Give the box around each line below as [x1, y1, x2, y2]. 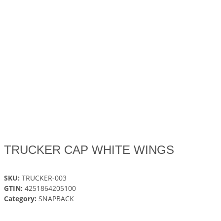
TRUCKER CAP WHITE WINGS [4, 143, 174, 157]
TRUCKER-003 [22, 173, 67, 183]
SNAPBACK [38, 194, 74, 204]
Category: [4, 194, 38, 204]
